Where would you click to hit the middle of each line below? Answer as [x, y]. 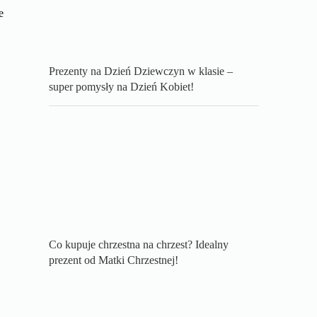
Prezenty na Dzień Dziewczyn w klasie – [141, 71]
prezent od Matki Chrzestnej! [114, 260]
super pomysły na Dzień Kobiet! [122, 87]
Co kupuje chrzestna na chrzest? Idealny [139, 245]
